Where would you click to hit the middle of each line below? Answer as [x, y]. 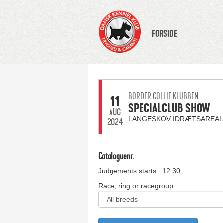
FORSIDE [164, 34]
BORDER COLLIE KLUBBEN [163, 96]
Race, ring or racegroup [135, 186]
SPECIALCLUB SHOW [169, 108]
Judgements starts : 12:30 [139, 171]
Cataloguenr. [116, 156]
